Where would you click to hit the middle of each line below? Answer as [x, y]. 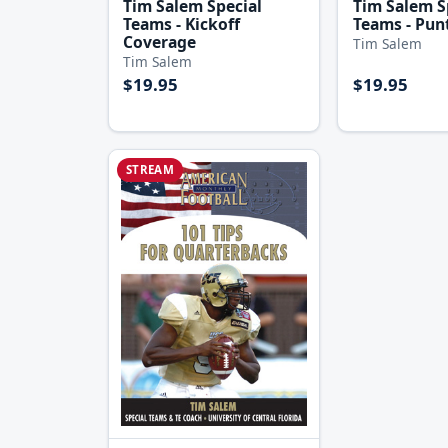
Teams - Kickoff [182, 23]
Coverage [160, 41]
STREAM [150, 170]
